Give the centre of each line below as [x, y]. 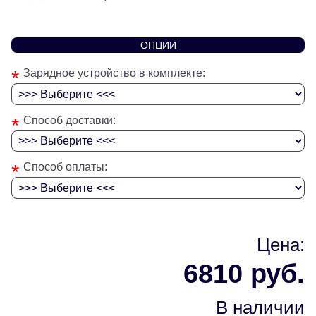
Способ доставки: [69, 120]
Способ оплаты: [65, 167]
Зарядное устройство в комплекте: [114, 73]
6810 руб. [244, 273]
